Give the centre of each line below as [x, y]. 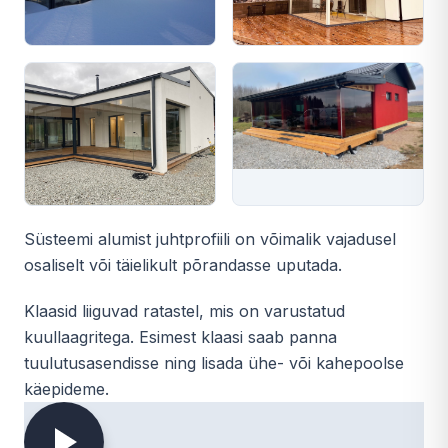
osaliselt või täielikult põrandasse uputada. [183, 265]
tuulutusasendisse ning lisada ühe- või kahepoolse [214, 363]
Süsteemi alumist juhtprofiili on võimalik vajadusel [210, 239]
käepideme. [66, 389]
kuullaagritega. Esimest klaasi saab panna [180, 337]
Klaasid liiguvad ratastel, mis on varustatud [184, 311]
